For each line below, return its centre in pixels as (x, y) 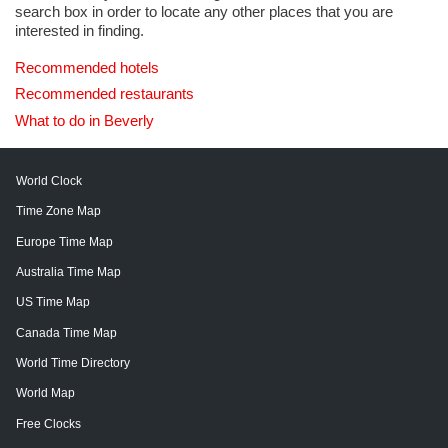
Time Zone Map (58, 211)
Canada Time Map (66, 332)
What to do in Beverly (84, 120)
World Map (45, 393)
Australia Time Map (68, 271)
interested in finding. (79, 31)
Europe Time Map (64, 241)
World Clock (49, 180)
